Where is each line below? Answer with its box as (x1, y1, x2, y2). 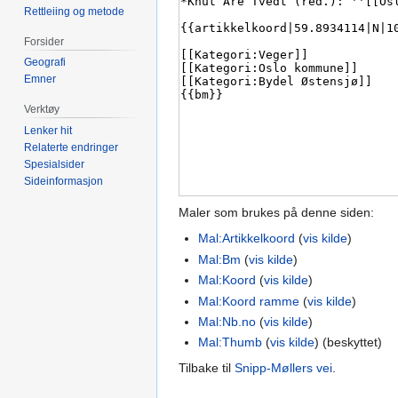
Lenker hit (24, 124, 73, 138)
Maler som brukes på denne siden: (179, 205, 374, 220)
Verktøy (24, 103, 60, 116)
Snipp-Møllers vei (235, 361, 332, 376)
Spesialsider (24, 158, 85, 171)
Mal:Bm (198, 251, 242, 267)
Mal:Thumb (198, 335, 263, 350)
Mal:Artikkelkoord (198, 231, 296, 246)
